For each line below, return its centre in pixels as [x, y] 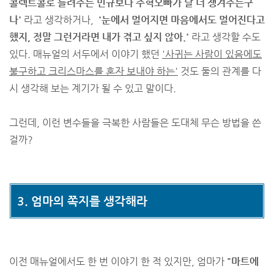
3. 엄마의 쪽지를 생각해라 [82, 201]
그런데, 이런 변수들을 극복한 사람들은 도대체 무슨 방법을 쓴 [135, 123]
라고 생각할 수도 [225, 37]
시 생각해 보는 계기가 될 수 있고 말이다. [93, 88]
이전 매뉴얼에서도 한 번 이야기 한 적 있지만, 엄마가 [118, 261]
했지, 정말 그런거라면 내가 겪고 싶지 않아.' [99, 37]
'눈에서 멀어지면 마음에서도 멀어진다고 [180, 20]
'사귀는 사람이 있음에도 [212, 54]
